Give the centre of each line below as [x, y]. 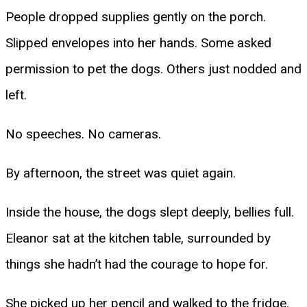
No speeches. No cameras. [83, 134]
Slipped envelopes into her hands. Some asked [138, 42]
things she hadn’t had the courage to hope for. [137, 264]
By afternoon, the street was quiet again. [121, 173]
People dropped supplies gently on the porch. [136, 16]
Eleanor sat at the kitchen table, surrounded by [138, 238]
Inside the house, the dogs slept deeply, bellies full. [150, 212]
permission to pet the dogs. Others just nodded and [153, 69]
